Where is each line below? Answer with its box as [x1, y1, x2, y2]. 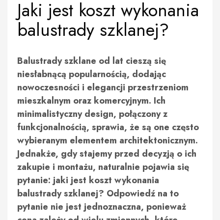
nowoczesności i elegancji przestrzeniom [17, 81, 189, 94]
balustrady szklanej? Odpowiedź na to [17, 187, 179, 200]
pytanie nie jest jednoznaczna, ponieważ [17, 200, 186, 213]
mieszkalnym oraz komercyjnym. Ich [17, 94, 165, 107]
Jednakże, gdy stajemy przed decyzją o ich [17, 147, 196, 160]
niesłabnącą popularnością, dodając [17, 68, 166, 81]
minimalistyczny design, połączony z [17, 108, 167, 120]
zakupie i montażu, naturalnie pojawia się [17, 161, 189, 173]
